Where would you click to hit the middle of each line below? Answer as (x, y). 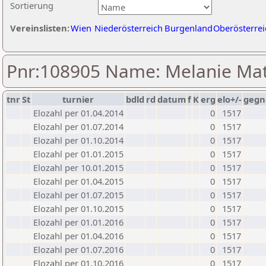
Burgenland (189, 28)
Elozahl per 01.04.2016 (78, 236)
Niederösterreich (129, 28)
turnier (78, 99)
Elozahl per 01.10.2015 (78, 208)
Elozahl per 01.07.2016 (78, 249)
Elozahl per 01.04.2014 (78, 113)
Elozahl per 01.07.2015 (78, 195)
